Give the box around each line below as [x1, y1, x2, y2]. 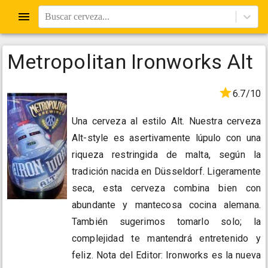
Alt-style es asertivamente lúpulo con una [72, 132, 261, 144]
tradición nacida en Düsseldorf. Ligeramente [72, 166, 261, 178]
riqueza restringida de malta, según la [72, 149, 261, 161]
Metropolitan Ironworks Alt [7, 50, 254, 74]
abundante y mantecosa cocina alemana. [72, 199, 261, 211]
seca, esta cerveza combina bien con [72, 182, 261, 194]
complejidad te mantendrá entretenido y [72, 233, 261, 245]
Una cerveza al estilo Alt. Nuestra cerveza [72, 115, 261, 127]
